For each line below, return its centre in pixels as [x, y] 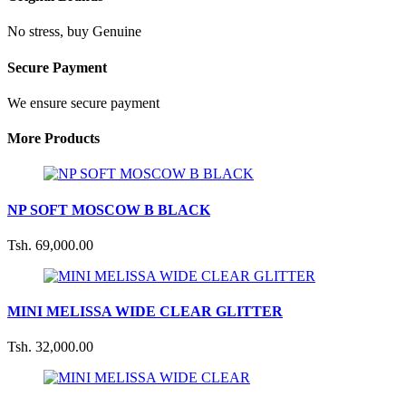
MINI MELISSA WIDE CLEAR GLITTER [145, 312]
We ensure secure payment [83, 102]
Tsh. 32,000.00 [50, 347]
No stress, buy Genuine [74, 32]
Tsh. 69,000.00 [50, 245]
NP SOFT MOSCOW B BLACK [109, 209]
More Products [53, 139]
